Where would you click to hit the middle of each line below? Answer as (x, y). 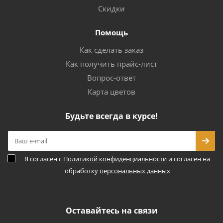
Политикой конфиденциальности (115, 159)
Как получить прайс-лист (111, 64)
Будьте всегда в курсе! (111, 116)
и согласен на (188, 159)
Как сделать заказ (111, 50)
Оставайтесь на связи (111, 211)
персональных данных (135, 171)
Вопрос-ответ (111, 78)
